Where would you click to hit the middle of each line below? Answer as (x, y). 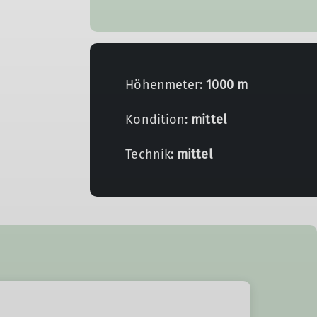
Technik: (151, 154)
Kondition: (158, 120)
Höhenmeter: (166, 85)
